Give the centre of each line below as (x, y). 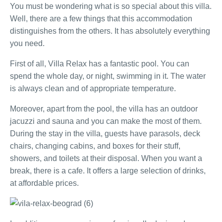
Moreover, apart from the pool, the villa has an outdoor (104, 109)
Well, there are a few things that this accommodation (101, 19)
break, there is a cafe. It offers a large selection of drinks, (108, 171)
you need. (27, 43)
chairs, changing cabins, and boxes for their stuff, (95, 146)
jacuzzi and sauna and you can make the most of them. (106, 121)
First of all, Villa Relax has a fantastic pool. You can (100, 64)
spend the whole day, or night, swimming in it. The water (108, 76)
